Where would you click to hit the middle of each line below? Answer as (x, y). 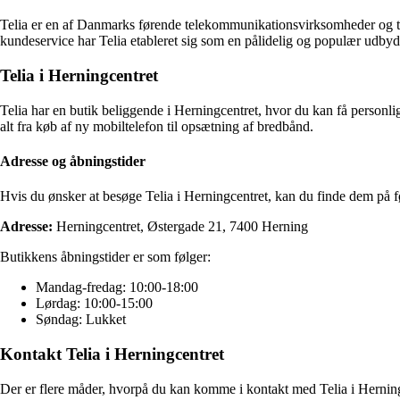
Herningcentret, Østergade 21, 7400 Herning (180, 227)
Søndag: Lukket (81, 320)
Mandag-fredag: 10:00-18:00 (117, 287)
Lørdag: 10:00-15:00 (94, 304)
